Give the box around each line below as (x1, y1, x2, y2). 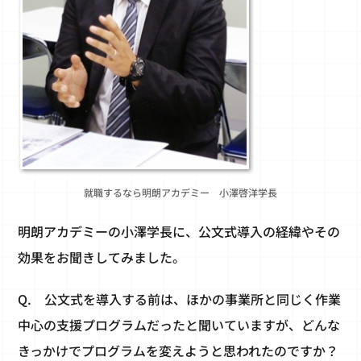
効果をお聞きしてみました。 (18, 247, 186, 268)
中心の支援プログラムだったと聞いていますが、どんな (18, 315, 341, 335)
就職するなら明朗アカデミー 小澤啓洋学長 (83, 185, 277, 200)
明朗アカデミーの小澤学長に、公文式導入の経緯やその (18, 222, 341, 242)
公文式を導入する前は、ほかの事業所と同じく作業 (44, 289, 342, 309)
